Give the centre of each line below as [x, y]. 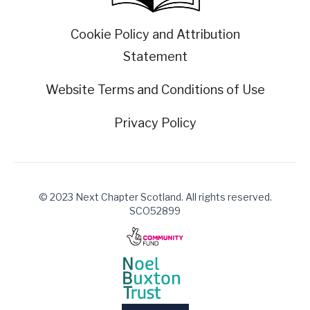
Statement [155, 57]
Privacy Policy [155, 123]
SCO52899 [155, 211]
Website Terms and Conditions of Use [155, 90]
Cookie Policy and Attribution [155, 35]
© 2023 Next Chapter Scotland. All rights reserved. [155, 197]
